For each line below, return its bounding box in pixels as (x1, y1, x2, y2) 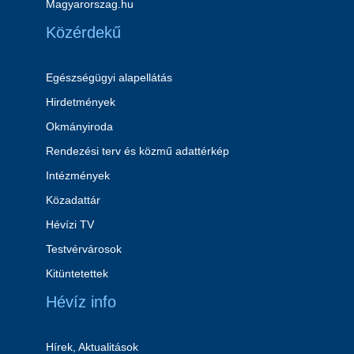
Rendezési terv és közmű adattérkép (45, 145, 229, 157)
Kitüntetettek (45, 267, 108, 280)
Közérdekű (45, 24, 121, 41)
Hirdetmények (45, 96, 115, 108)
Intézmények (45, 169, 110, 182)
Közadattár (45, 194, 100, 206)
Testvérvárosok (45, 243, 122, 255)
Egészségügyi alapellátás (45, 71, 172, 84)
